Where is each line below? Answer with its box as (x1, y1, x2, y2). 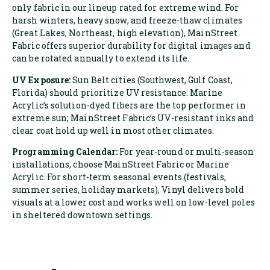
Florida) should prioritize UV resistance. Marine (12, 86, 222, 98)
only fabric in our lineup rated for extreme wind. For (12, 2, 239, 14)
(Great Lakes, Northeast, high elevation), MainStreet (12, 27, 238, 39)
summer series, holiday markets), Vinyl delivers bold (12, 183, 245, 195)
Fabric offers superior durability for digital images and (12, 40, 251, 52)
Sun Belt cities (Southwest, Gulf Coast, (71, 74, 233, 86)
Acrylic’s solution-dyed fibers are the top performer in (12, 99, 246, 111)
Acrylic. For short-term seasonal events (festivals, (12, 171, 227, 183)
